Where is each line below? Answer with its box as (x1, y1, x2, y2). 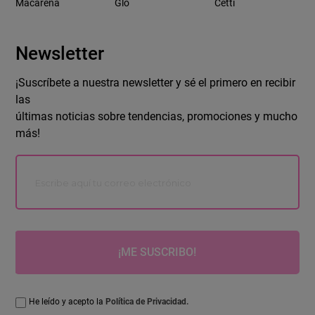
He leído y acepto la (29, 297, 106, 307)
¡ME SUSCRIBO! (118, 245, 196, 259)
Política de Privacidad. (105, 297, 189, 307)
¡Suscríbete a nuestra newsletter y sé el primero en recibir (15, 76, 296, 90)
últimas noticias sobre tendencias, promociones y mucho (15, 110, 298, 124)
